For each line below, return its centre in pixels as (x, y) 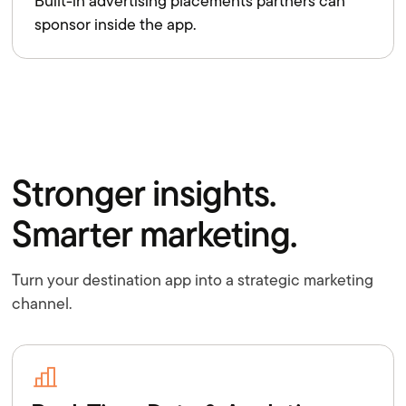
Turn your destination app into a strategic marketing (193, 280)
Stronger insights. (144, 193)
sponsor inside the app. (116, 25)
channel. (42, 304)
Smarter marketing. (155, 233)
